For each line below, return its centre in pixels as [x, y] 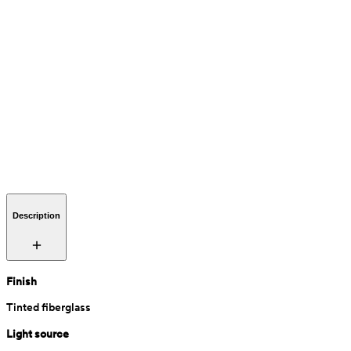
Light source [38, 333]
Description [36, 215]
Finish [22, 281]
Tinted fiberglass [49, 308]
